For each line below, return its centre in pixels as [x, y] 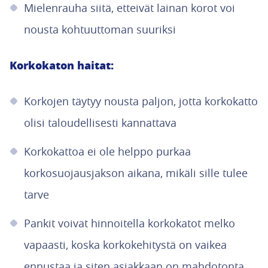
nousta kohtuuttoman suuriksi [100, 29]
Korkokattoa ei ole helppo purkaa [107, 151]
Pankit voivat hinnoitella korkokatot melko [130, 223]
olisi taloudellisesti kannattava [100, 123]
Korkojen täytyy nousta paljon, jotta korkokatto [141, 101]
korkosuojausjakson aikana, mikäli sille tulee [136, 173]
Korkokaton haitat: [62, 65]
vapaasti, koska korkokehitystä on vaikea [125, 245]
